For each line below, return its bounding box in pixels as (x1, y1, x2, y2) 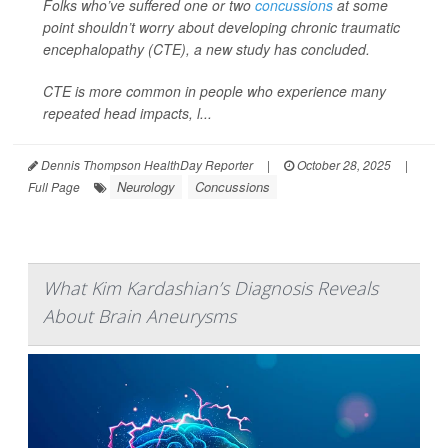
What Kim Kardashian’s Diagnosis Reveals (43, 276, 378, 301)
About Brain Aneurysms (43, 304, 236, 329)
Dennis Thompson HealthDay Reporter (38, 156, 253, 174)
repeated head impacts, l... (43, 103, 212, 124)
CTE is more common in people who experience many (43, 81, 386, 102)
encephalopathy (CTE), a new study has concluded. (43, 39, 370, 60)
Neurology (117, 177, 175, 197)
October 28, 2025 (294, 156, 391, 174)
